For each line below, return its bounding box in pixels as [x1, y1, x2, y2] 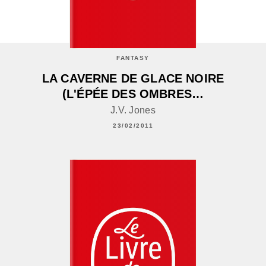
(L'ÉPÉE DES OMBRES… [62, 87, 204, 100]
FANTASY [116, 54, 150, 61]
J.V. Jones [110, 104, 156, 115]
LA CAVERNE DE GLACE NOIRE [42, 71, 224, 85]
